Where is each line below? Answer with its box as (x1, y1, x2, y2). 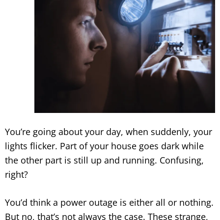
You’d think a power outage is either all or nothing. (5, 196, 214, 208)
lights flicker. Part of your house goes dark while (5, 140, 204, 152)
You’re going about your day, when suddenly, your (5, 126, 212, 137)
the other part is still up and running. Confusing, (5, 154, 204, 166)
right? (5, 168, 28, 180)
